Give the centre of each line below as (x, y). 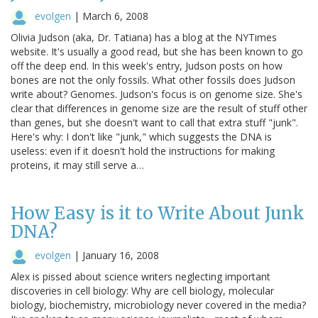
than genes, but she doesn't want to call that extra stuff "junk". (154, 122)
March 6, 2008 (115, 16)
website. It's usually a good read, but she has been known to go (157, 51)
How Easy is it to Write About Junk (158, 213)
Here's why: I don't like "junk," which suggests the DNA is (141, 136)
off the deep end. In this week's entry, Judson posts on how (147, 65)
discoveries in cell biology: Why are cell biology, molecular (142, 290)
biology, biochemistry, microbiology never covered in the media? (158, 305)
